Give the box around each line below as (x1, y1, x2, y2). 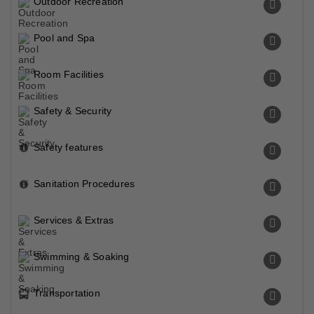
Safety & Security (34, 105, 112, 116)
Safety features (34, 142, 103, 153)
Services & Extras (34, 214, 114, 226)
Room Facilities (34, 69, 104, 80)
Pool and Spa (34, 32, 95, 43)
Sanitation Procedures (34, 178, 135, 189)
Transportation (34, 287, 100, 299)
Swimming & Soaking (34, 251, 130, 262)
